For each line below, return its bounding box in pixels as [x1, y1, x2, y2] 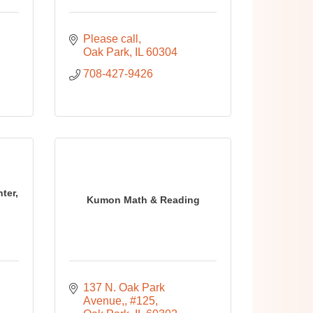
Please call [83, 33, 139, 45]
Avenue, [83, 295, 125, 307]
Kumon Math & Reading [86, 194, 200, 205]
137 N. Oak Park [83, 282, 166, 293]
